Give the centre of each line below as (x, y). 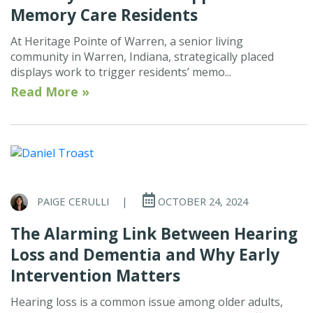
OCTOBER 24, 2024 (202, 201)
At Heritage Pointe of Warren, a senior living (127, 41)
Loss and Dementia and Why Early (145, 255)
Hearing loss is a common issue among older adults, (147, 302)
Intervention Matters (95, 276)
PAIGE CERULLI (73, 201)
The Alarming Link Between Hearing (154, 234)
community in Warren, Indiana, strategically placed (142, 56)
